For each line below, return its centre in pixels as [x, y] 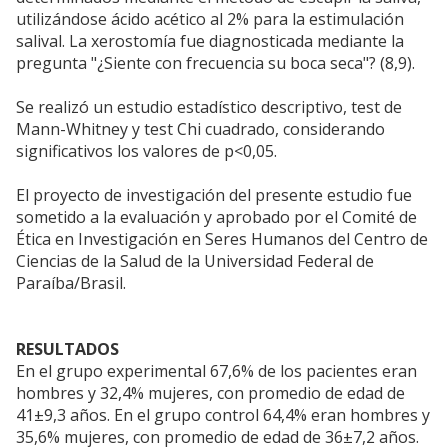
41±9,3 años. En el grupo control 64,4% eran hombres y [223, 415]
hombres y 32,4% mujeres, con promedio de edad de [210, 393]
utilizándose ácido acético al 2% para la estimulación [210, 19]
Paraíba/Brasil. [71, 283]
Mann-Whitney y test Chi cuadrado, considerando [200, 129]
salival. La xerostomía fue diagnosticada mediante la [210, 41]
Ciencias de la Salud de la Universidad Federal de [195, 261]
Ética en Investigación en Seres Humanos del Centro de [222, 239]
